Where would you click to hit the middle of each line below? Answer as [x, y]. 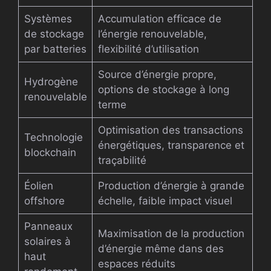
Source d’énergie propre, [157, 74]
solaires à [47, 241]
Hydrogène [51, 81]
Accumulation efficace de [159, 18]
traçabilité [122, 160]
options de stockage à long [163, 89]
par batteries [55, 49]
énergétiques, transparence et [171, 145]
